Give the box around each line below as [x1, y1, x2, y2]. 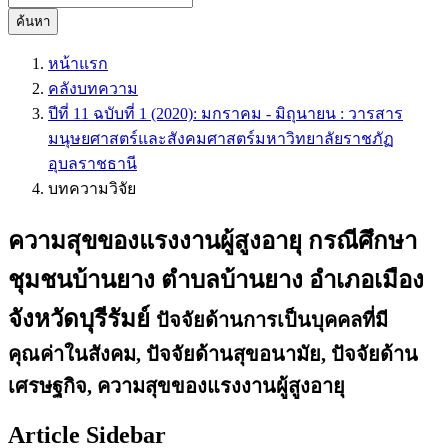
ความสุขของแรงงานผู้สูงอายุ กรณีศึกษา [8, 227, 417, 254]
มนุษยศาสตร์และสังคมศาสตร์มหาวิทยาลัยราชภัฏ [48, 130, 394, 147]
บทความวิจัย [48, 180, 136, 197]
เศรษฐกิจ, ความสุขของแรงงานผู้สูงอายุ [8, 374, 345, 397]
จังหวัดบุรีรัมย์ [8, 305, 156, 332]
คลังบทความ [48, 80, 138, 97]
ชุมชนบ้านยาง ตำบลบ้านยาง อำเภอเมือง [8, 266, 424, 293]
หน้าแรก [48, 55, 108, 72]
